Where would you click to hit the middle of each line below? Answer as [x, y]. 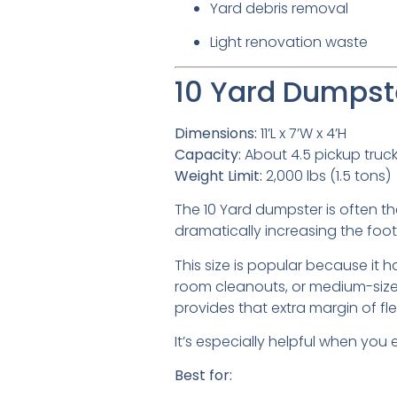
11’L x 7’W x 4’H [302, 133]
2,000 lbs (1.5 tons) [327, 175]
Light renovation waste [289, 43]
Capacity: [208, 154]
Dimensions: [216, 133]
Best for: [203, 376]
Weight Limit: [218, 175]
